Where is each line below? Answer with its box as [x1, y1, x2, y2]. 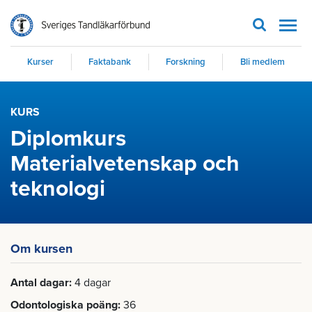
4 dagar [75, 276, 111, 290]
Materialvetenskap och [10, 150, 240, 177]
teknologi [10, 175, 105, 202]
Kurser [27, 56, 54, 68]
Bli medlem [240, 56, 285, 68]
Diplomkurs [10, 125, 126, 152]
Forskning [165, 56, 205, 68]
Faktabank [88, 56, 132, 68]
